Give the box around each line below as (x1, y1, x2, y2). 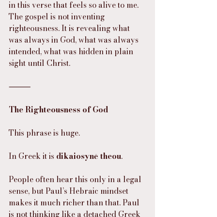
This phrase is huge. (9, 127, 80, 139)
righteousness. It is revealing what (9, 22, 132, 34)
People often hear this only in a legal (9, 173, 143, 186)
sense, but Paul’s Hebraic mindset (9, 185, 130, 197)
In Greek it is (9, 150, 56, 162)
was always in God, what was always (9, 34, 140, 46)
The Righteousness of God (9, 104, 108, 116)
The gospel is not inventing (9, 11, 107, 23)
